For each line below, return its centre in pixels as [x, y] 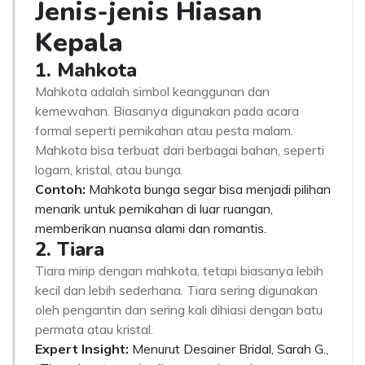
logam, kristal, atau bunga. [109, 169]
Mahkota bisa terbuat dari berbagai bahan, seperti [180, 150]
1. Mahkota [86, 70]
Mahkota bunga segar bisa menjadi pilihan [208, 189]
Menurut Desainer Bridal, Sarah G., [229, 349]
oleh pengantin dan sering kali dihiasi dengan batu [179, 310]
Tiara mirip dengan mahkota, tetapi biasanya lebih [179, 270]
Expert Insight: [82, 349]
